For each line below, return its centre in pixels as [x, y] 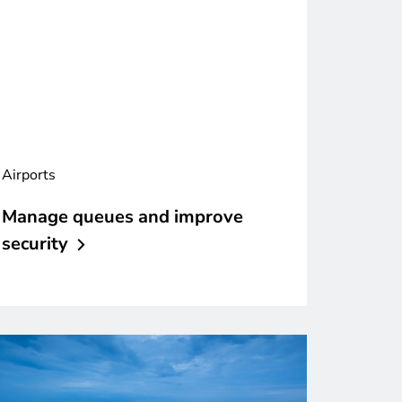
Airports [29, 175]
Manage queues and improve [122, 217]
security [35, 244]
